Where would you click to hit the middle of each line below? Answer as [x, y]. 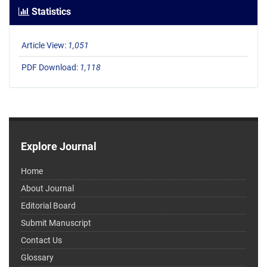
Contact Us [41, 240]
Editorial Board [48, 206]
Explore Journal [59, 147]
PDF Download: [51, 68]
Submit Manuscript [56, 223]
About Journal [47, 189]
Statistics [50, 12]
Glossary [37, 258]
